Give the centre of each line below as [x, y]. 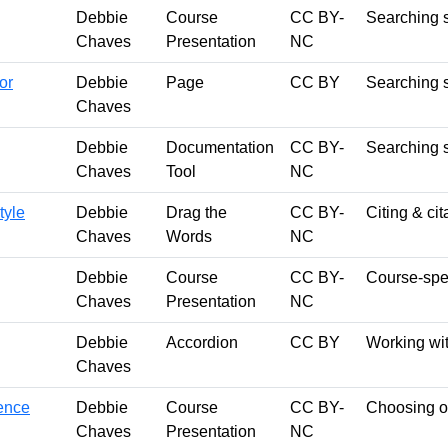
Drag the [196, 212]
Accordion [202, 342]
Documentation [220, 147]
